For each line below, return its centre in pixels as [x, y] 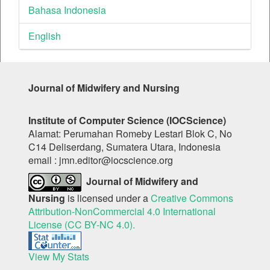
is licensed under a [109, 198]
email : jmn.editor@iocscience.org [101, 160]
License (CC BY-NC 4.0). [82, 225]
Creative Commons [192, 198]
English [45, 36]
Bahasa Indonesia [67, 10]
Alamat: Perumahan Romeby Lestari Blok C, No [130, 134]
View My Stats [59, 257]
